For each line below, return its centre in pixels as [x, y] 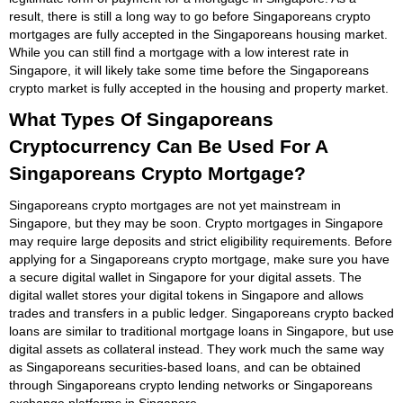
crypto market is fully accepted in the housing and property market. [199, 88]
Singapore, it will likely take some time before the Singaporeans [189, 70]
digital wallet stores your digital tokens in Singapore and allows [186, 295]
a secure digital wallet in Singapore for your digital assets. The [185, 277]
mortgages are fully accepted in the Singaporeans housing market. [198, 34]
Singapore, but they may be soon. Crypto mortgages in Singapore [196, 223]
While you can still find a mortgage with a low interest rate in [179, 52]
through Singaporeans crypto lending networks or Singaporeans [191, 385]
